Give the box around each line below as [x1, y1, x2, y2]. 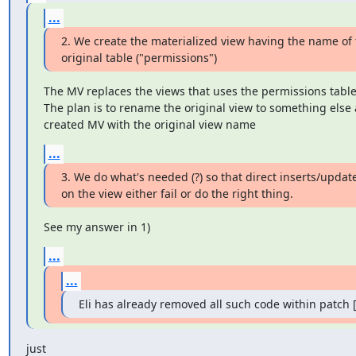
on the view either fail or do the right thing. [60, 185, 293, 201]
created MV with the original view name [43, 116, 256, 132]
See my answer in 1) [43, 219, 150, 234]
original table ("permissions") [60, 49, 217, 65]
